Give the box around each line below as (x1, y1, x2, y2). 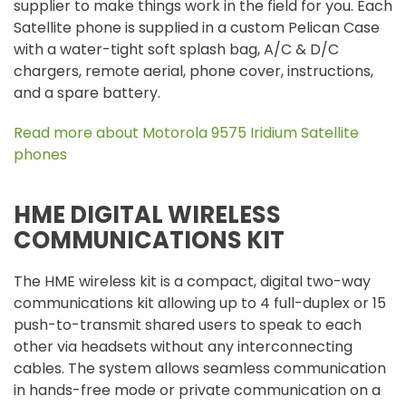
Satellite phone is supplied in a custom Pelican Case (14, 17, 380, 38)
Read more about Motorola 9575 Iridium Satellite (14, 122, 359, 143)
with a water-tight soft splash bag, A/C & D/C (14, 39, 339, 60)
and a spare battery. (14, 82, 160, 103)
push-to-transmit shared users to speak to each (14, 314, 362, 335)
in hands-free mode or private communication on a (14, 380, 381, 401)
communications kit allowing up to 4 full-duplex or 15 (14, 293, 386, 314)
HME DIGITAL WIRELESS (14, 198, 281, 231)
